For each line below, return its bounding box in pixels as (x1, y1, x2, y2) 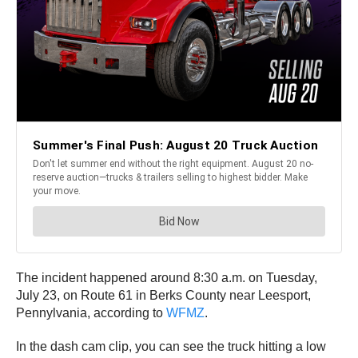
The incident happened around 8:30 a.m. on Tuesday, (16, 271, 317, 285)
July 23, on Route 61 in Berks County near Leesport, (16, 288, 311, 303)
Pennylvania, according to (16, 306, 163, 320)
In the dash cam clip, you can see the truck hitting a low (16, 340, 326, 354)
